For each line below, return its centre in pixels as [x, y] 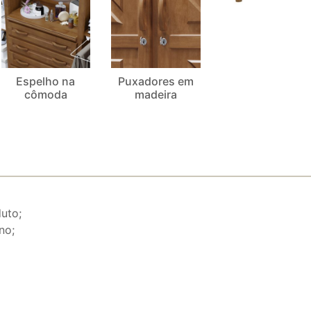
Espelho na [46, 82]
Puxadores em [156, 82]
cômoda [45, 95]
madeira [156, 95]
